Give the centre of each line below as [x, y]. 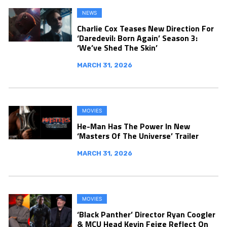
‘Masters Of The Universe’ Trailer [138, 136]
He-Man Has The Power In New [134, 126]
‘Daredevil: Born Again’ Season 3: [137, 38]
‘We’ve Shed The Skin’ [117, 48]
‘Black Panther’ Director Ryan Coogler [146, 214]
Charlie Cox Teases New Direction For [145, 28]
